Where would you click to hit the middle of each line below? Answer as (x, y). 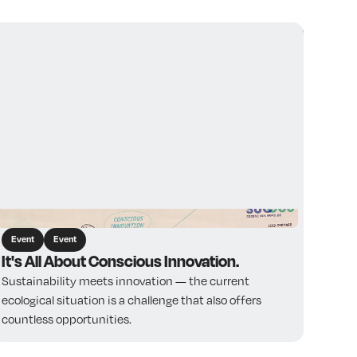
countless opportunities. (67, 319)
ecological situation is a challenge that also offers (132, 300)
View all (263, 35)
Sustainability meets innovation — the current (126, 281)
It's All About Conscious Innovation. (121, 261)
